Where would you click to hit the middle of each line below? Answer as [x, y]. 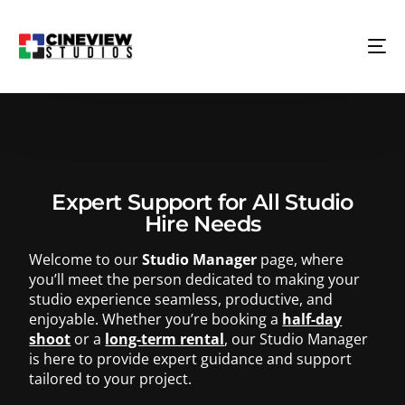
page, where [301, 259]
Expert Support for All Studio [202, 202]
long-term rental [165, 339]
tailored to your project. [111, 379]
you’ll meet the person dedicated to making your [195, 279]
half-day [312, 319]
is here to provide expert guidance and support [191, 359]
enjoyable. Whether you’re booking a [156, 319]
